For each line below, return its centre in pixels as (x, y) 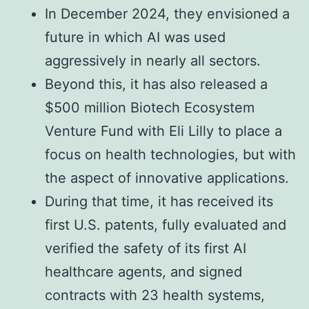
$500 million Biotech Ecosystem (150, 107)
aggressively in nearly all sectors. (153, 60)
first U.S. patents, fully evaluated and (166, 225)
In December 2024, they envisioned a (167, 13)
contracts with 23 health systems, (155, 295)
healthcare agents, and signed (143, 271)
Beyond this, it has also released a (156, 84)
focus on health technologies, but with (170, 154)
